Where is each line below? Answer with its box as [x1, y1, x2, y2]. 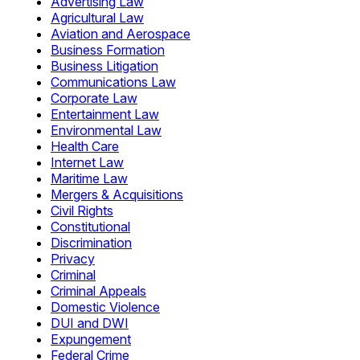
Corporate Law [51, 90, 137, 106]
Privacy [51, 251, 95, 267]
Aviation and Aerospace [51, 26, 190, 42]
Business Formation [51, 42, 165, 58]
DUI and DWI [51, 315, 129, 331]
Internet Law [51, 154, 124, 170]
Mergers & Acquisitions [51, 186, 183, 202]
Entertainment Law [51, 106, 159, 122]
